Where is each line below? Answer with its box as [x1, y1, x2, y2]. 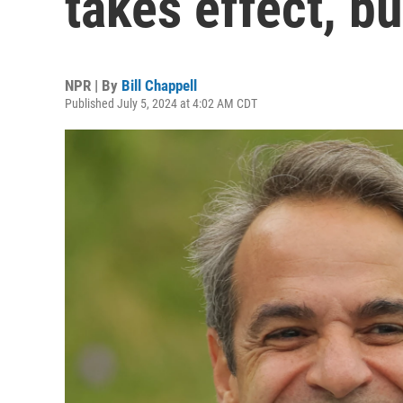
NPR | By [65, 76, 121, 94]
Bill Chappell [121, 76, 197, 94]
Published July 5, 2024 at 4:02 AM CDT [65, 96, 257, 111]
